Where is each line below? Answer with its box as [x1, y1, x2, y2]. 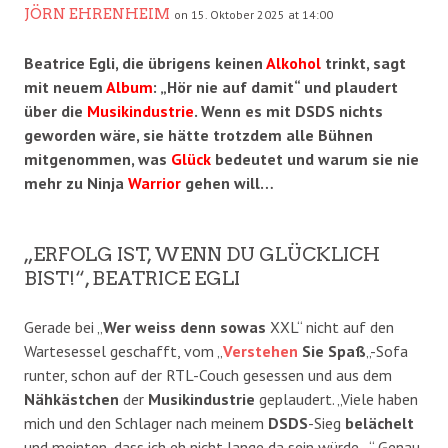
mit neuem [24, 77, 106, 98]
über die [24, 101, 87, 122]
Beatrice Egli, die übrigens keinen [24, 53, 266, 74]
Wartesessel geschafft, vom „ [24, 341, 223, 362]
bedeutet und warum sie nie [211, 149, 419, 170]
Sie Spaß [298, 341, 366, 362]
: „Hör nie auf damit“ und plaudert [153, 77, 398, 98]
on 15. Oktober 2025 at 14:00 [174, 7, 333, 23]
